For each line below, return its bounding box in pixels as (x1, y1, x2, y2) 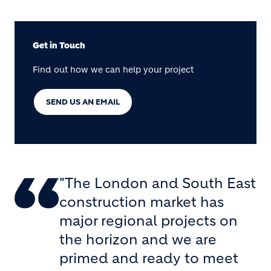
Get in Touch (33, 40, 85, 51)
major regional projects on (59, 212, 238, 229)
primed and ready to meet (59, 250, 238, 267)
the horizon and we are (59, 231, 217, 248)
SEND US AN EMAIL (46, 97, 120, 107)
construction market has (59, 194, 224, 211)
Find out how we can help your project (33, 64, 194, 75)
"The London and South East (59, 175, 256, 192)
